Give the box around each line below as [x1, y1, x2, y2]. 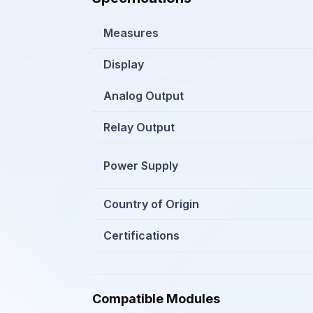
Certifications [103, 228, 180, 242]
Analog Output [103, 89, 184, 103]
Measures [103, 26, 159, 40]
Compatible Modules [92, 291, 220, 306]
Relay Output [103, 120, 175, 134]
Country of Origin [103, 197, 199, 211]
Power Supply [103, 159, 178, 173]
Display [103, 57, 144, 71]
